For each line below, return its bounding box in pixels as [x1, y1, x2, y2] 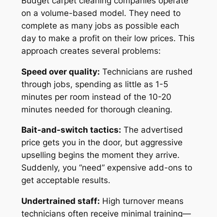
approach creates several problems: [21, 46, 161, 56]
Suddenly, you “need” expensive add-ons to [21, 163, 192, 173]
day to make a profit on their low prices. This [21, 33, 195, 43]
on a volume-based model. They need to [21, 8, 181, 18]
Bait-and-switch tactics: [21, 125, 121, 135]
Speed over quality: [21, 66, 100, 77]
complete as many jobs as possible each [21, 20, 179, 31]
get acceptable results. [21, 175, 110, 186]
